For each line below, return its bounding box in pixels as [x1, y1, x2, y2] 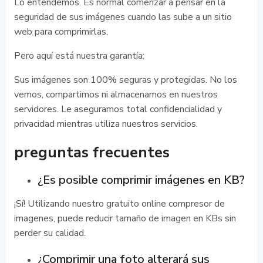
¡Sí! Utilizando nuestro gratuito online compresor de [14, 197, 225, 210]
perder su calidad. [14, 227, 86, 240]
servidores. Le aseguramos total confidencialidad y [14, 103, 222, 116]
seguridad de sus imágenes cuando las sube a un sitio [14, 11, 232, 23]
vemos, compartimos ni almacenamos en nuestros [14, 88, 218, 101]
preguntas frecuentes [14, 142, 170, 163]
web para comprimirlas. [14, 25, 108, 38]
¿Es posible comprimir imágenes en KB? [38, 172, 245, 188]
